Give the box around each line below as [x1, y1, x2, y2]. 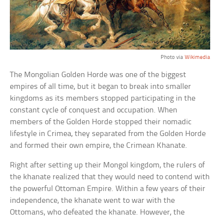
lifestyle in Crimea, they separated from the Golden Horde [10, 130, 206, 138]
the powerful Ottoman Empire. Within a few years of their [10, 185, 206, 193]
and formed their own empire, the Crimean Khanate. [10, 141, 188, 150]
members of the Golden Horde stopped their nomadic [10, 118, 192, 127]
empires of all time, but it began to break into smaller [10, 82, 192, 91]
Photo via [160, 55, 185, 61]
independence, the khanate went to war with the [10, 196, 175, 205]
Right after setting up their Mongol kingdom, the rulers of [10, 161, 205, 170]
